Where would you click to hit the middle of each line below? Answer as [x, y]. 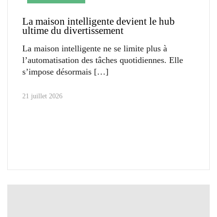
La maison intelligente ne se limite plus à [95, 49]
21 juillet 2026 [42, 96]
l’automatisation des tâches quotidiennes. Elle [103, 60]
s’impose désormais [57, 72]
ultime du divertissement [73, 31]
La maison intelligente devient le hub [99, 22]
